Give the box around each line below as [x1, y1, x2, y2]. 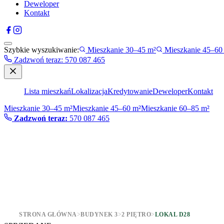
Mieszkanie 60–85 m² [141, 104, 209, 112]
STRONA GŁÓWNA [19, 211, 77, 218]
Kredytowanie [107, 87, 152, 95]
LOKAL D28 [154, 211, 190, 218]
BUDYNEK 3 [80, 211, 118, 218]
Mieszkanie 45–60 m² [72, 104, 141, 112]
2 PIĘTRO [121, 211, 151, 218]
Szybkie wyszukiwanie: [4, 45, 79, 54]
